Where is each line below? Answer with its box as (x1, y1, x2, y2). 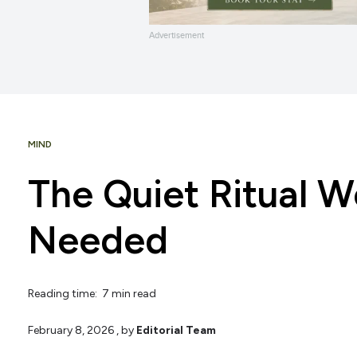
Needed (28, 217, 168, 264)
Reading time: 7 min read (28, 287, 156, 301)
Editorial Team (136, 323, 216, 337)
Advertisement (149, 29, 204, 41)
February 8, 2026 (28, 323, 114, 337)
